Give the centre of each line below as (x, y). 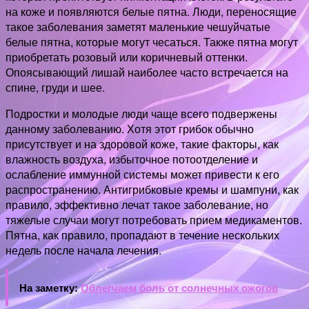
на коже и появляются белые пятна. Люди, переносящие (151, 12)
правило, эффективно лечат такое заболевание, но (137, 205)
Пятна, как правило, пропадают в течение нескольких (142, 235)
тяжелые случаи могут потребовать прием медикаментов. (154, 220)
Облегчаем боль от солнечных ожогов (179, 288)
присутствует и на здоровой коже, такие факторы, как (142, 144)
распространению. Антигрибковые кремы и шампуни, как (152, 190)
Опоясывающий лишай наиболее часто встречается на (147, 72)
